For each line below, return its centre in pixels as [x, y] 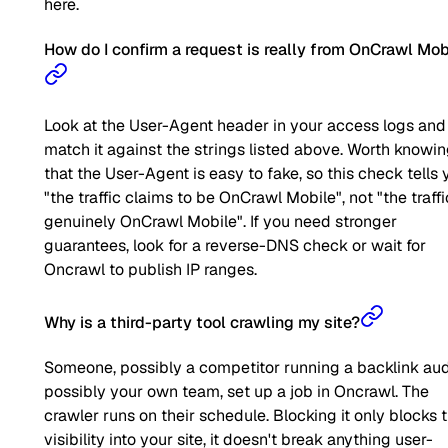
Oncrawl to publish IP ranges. [150, 270]
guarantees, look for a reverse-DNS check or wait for [235, 246]
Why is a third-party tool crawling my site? [202, 322]
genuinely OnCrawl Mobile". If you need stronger [220, 222]
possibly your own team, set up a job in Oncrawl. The [236, 391]
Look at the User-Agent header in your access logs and [245, 126]
